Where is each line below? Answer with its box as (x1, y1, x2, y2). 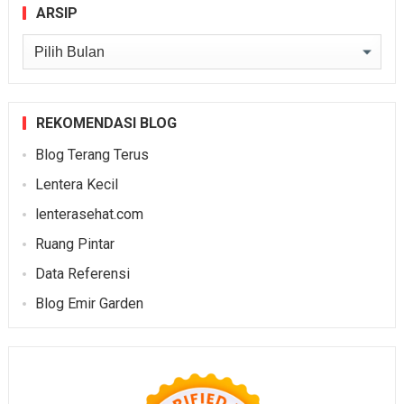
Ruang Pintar (34, 235, 115, 253)
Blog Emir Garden (34, 295, 143, 313)
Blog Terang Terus (34, 146, 149, 164)
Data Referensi (34, 265, 130, 283)
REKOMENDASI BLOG (35, 115, 177, 133)
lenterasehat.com (34, 206, 143, 224)
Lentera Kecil (34, 176, 118, 194)
